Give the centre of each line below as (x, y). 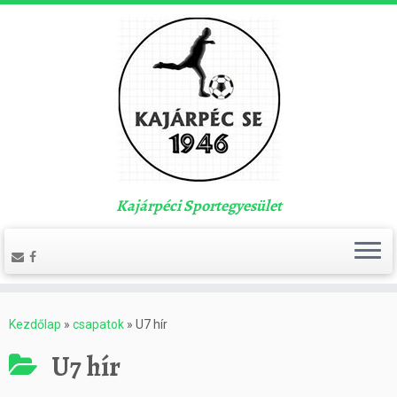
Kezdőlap (35, 324)
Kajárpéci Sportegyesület (198, 206)
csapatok (98, 324)
